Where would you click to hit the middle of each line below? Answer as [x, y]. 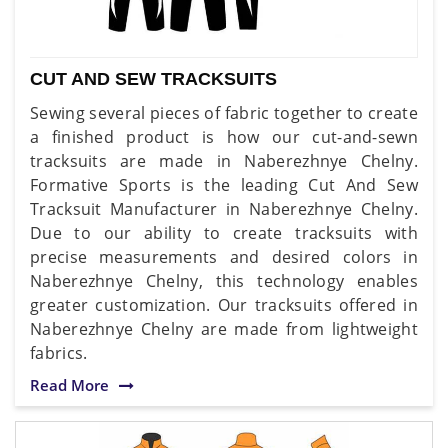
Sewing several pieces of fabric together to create [224, 112]
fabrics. [59, 352]
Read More [69, 384]
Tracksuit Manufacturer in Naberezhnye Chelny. [224, 208]
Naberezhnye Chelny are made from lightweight [224, 328]
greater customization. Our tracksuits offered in [224, 304]
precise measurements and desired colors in [224, 256]
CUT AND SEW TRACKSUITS [153, 78]
